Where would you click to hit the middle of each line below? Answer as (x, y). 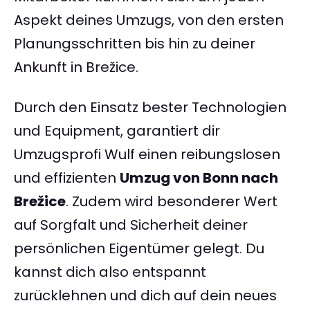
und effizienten (67, 178)
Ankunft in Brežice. (76, 67)
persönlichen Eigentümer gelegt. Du (139, 249)
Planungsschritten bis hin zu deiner (135, 44)
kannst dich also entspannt (110, 272)
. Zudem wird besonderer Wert (172, 202)
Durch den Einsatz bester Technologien (150, 108)
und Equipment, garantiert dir (117, 131)
